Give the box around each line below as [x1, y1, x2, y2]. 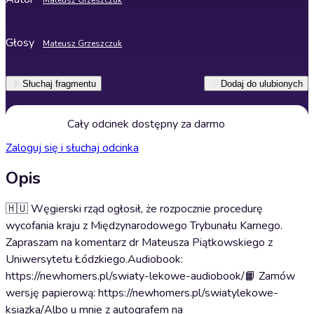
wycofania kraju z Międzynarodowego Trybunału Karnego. [6, 218, 282, 233]
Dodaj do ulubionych [221, 78, 303, 89]
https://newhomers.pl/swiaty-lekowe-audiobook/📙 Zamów [6, 268, 295, 284]
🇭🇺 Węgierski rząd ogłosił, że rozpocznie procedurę [6, 201, 263, 217]
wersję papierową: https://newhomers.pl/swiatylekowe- [6, 285, 278, 301]
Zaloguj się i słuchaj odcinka [6, 140, 139, 156]
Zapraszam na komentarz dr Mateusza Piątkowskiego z [6, 235, 273, 250]
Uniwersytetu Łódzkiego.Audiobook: [6, 252, 183, 267]
